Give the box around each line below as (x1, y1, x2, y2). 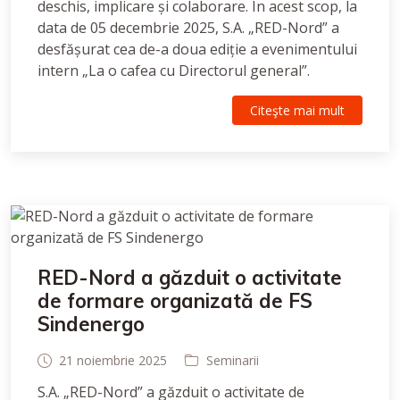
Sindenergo (37, 312, 145, 337)
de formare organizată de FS (37, 288, 312, 313)
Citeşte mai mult (250, 102, 345, 119)
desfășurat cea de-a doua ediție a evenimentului (37, 39, 357, 59)
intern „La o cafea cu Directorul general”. (37, 61, 310, 80)
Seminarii (206, 352, 259, 369)
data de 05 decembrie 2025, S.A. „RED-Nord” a (37, 18, 339, 37)
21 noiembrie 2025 (59, 352, 167, 369)
